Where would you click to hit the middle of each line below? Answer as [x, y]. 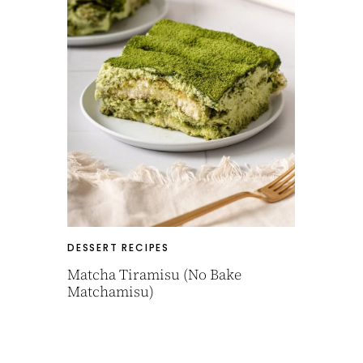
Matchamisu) [111, 291]
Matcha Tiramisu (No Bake [154, 274]
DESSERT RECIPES [118, 248]
